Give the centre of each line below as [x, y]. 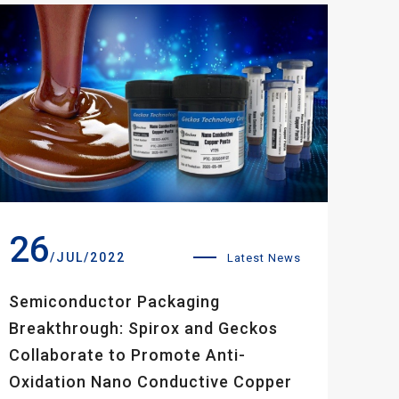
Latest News [264, 257]
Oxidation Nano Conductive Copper [151, 381]
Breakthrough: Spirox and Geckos [143, 328]
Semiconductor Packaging [114, 301]
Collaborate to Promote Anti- [127, 354]
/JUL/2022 [88, 257]
